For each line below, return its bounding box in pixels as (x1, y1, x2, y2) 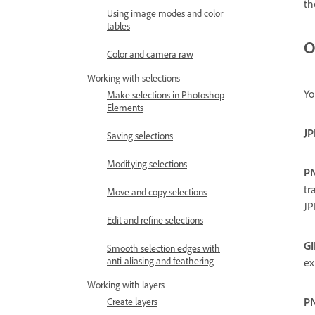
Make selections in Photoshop (107, 89, 224, 101)
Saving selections (107, 129, 173, 141)
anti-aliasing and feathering (107, 255, 214, 266)
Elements (107, 101, 143, 113)
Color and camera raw (107, 48, 193, 60)
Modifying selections (107, 157, 187, 169)
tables (107, 20, 130, 32)
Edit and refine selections (107, 214, 203, 226)
